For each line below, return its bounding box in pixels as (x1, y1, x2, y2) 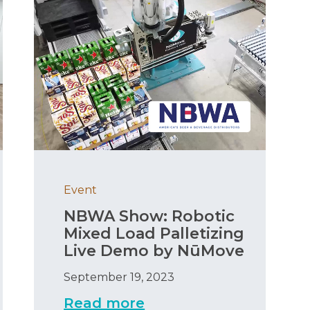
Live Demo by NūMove (64, 241, 245, 261)
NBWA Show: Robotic (64, 207, 235, 226)
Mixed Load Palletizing (64, 224, 245, 244)
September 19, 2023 (64, 271, 175, 284)
